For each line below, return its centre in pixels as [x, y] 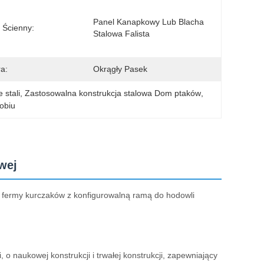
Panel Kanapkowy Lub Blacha [148, 22]
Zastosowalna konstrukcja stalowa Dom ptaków [113, 93]
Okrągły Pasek [120, 69]
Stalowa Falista [121, 34]
